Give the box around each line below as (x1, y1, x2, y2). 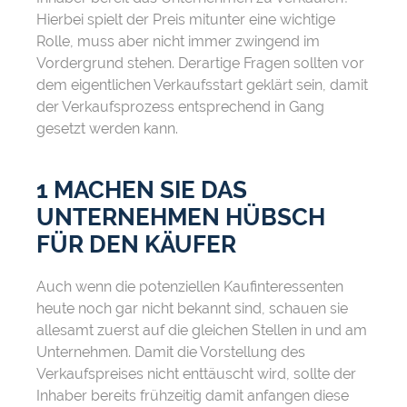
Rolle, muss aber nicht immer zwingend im (36, 33, 320, 51)
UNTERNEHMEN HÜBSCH (36, 203, 325, 232)
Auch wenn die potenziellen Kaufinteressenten (36, 278, 343, 296)
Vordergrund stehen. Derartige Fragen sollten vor (36, 55, 364, 73)
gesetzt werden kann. (36, 120, 178, 138)
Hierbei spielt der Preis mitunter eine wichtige (36, 11, 335, 29)
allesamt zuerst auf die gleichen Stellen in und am (36, 322, 367, 340)
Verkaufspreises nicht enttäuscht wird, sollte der (36, 365, 356, 383)
